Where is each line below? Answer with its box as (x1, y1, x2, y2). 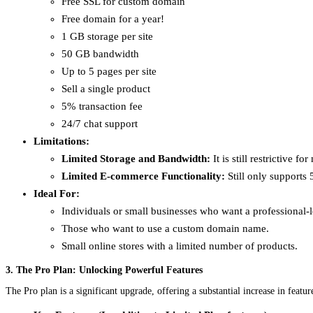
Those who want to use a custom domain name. (61, 222, 269, 234)
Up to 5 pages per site (61, 65, 156, 77)
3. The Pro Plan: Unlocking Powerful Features (6, 264, 203, 275)
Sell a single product (61, 82, 150, 94)
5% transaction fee (61, 100, 143, 112)
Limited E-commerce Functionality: (61, 170, 225, 182)
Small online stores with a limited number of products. (61, 240, 298, 252)
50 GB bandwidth (61, 48, 139, 59)
